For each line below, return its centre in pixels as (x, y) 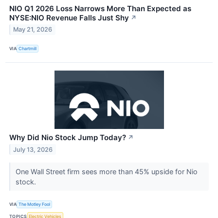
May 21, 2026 (33, 30)
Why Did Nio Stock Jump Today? (68, 137)
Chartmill (28, 49)
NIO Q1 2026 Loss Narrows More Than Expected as (100, 8)
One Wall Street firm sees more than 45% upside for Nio (106, 171)
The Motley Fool (35, 204)
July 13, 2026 (33, 149)
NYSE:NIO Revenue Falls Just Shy (69, 18)
